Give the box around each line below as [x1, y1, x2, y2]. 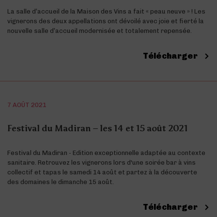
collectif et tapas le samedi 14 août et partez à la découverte [7, 168, 197, 176]
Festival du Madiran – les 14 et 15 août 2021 [7, 123, 188, 134]
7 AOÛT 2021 [7, 101, 47, 108]
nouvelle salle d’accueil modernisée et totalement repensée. [7, 27, 192, 34]
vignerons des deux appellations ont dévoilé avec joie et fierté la [7, 17, 204, 25]
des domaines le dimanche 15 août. [7, 178, 114, 186]
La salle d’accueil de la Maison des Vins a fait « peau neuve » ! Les [7, 7, 205, 15]
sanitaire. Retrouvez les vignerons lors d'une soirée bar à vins [7, 158, 196, 166]
